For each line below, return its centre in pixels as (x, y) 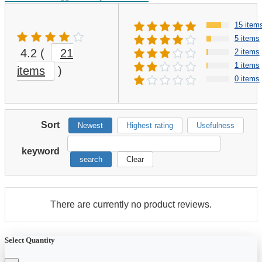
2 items (247, 52)
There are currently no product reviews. (131, 205)
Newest (90, 126)
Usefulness (216, 126)
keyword (41, 151)
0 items (247, 79)
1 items (247, 65)
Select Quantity (30, 240)
